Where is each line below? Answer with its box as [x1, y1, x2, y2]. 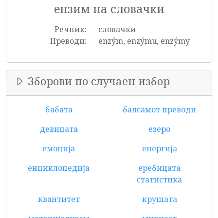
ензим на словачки [54, 1, 164, 17]
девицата [39, 124, 78, 134]
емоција [42, 143, 75, 154]
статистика [137, 174, 182, 185]
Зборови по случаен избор [25, 74, 170, 88]
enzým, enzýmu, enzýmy [98, 36, 190, 46]
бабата [45, 104, 73, 115]
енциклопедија [28, 163, 90, 173]
